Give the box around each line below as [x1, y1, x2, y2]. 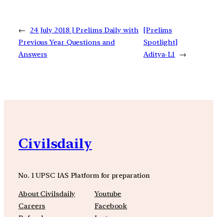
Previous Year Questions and [18, 37, 115, 46]
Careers [18, 201, 46, 211]
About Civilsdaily [18, 189, 76, 199]
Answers [18, 49, 47, 59]
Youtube [94, 189, 122, 199]
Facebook [94, 201, 127, 211]
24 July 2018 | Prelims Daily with [30, 25, 139, 34]
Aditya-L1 [143, 49, 175, 59]
